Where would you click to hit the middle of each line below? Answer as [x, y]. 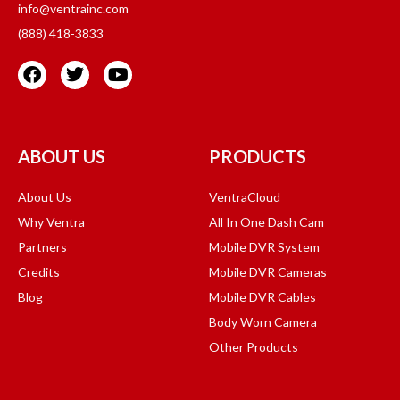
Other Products [254, 347]
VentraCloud [245, 197]
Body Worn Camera [263, 322]
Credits [39, 272]
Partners [42, 247]
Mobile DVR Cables [262, 297]
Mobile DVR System [264, 247]
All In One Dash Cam [267, 222]
